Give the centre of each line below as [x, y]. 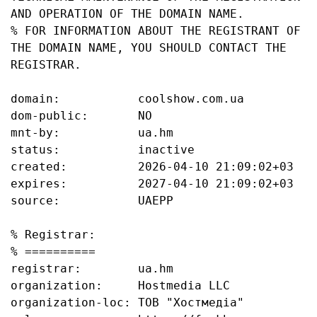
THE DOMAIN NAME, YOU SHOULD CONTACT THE [149, 48]
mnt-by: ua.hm [92, 133]
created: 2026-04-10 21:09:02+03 [152, 167]
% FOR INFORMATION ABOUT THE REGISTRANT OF [156, 31]
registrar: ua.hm [92, 269]
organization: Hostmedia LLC [120, 286]
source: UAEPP [92, 201]
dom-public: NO [81, 116]
